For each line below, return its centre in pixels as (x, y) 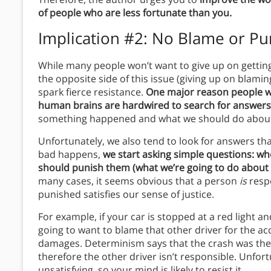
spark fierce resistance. (92, 92)
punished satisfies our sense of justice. (127, 194)
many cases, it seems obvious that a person (139, 181)
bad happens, (70, 155)
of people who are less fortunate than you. (135, 13)
